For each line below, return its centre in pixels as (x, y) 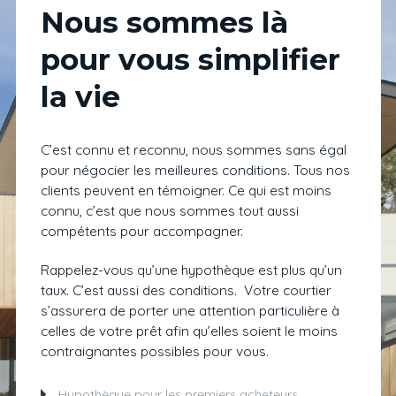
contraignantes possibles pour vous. (154, 351)
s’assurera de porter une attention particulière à (190, 311)
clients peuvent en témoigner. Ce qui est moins (186, 190)
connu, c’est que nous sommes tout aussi (169, 211)
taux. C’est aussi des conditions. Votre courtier (186, 290)
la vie (80, 96)
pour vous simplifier (190, 59)
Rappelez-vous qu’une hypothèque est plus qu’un (191, 270)
